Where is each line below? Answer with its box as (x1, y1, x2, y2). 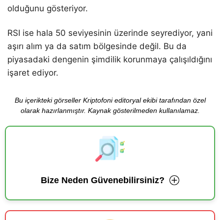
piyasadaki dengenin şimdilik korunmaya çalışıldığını (7, 54, 212, 64)
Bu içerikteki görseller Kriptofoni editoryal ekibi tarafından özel (14, 96, 206, 104)
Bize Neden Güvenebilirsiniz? (41, 175, 165, 185)
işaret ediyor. (7, 67, 58, 78)
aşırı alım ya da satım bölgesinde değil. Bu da (7, 41, 187, 51)
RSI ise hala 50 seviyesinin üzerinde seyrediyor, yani (7, 27, 213, 38)
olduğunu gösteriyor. (7, 3, 88, 14)
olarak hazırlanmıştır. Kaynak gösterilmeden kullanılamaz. (20, 106, 200, 114)
